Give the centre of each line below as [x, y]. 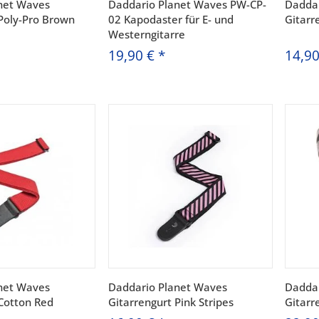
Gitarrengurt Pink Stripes [171, 302]
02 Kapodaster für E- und [171, 20]
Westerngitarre [146, 35]
